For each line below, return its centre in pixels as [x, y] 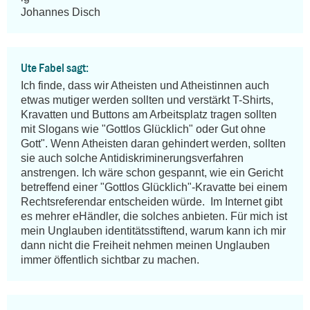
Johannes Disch [61, 12]
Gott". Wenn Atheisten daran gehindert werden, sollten [153, 144]
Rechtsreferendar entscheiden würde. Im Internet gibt [152, 202]
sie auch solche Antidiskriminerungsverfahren [132, 158]
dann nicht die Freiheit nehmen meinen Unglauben [145, 246]
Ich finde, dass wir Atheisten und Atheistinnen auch [145, 86]
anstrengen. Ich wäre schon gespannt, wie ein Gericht [152, 173]
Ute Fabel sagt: [55, 68]
